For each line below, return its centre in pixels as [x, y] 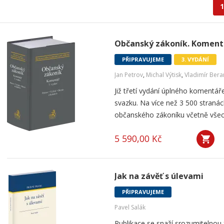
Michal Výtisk [164, 75]
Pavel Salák [130, 207]
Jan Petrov [129, 75]
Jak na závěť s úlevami [159, 176]
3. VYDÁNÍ [195, 59]
